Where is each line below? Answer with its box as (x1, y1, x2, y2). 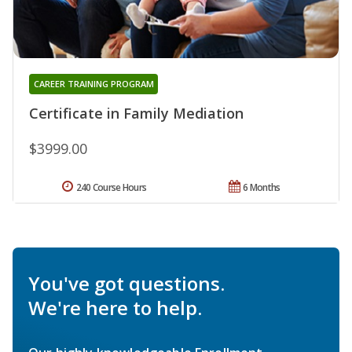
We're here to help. (28, 294, 202, 321)
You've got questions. (28, 269, 225, 296)
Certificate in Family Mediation (29, 103, 244, 123)
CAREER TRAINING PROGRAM (33, 77, 154, 90)
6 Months (243, 180, 280, 194)
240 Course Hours (75, 180, 147, 194)
